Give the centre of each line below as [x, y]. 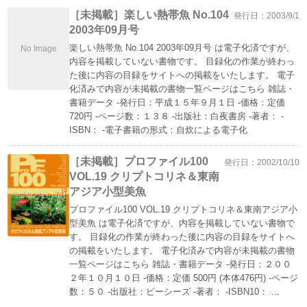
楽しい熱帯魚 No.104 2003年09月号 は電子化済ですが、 [182, 48]
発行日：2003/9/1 [266, 16]
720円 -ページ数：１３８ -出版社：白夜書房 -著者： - [177, 116]
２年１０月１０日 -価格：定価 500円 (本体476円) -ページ [184, 278]
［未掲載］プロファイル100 [139, 161]
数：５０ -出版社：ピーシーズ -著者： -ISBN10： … [175, 292]
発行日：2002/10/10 [261, 162]
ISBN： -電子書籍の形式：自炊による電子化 [159, 130]
